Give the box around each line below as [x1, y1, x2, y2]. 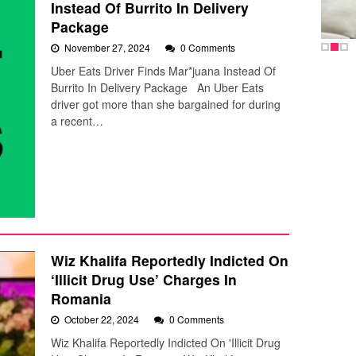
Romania [51, 288, 111, 309]
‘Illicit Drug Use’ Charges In [51, 269, 237, 290]
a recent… [51, 113, 103, 130]
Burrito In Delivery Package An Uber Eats [51, 79, 264, 96]
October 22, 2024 [64, 312, 141, 327]
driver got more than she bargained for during [51, 96, 281, 113]
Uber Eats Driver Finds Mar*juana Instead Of [51, 63, 276, 79]
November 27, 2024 [64, 41, 153, 55]
